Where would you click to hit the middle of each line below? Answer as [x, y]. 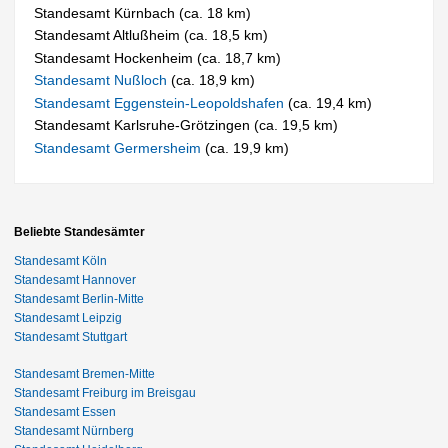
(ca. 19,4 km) [330, 102]
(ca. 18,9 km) [213, 80]
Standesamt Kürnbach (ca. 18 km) [143, 12]
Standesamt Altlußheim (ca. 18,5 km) [151, 35]
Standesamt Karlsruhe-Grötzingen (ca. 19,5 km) [186, 125]
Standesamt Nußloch [103, 80]
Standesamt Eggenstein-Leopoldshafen [161, 102]
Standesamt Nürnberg [74, 430]
